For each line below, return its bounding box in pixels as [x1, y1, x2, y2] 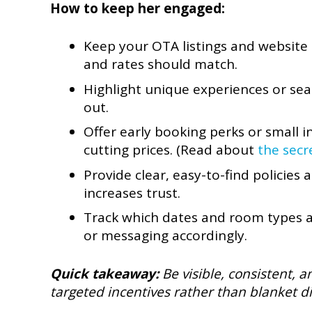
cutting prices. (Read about [83, 141, 258, 159]
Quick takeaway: [50, 264, 159, 283]
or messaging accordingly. [83, 226, 247, 245]
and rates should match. [83, 55, 237, 74]
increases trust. [83, 183, 180, 202]
